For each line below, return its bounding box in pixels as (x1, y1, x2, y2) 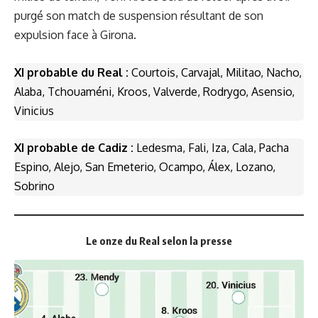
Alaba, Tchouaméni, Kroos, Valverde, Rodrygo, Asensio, (14, 84, 295, 99)
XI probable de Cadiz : (14, 141, 133, 155)
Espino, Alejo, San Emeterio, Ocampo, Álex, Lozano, (14, 160, 275, 175)
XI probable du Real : (14, 65, 128, 79)
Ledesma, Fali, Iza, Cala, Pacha (133, 141, 289, 155)
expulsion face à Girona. (14, 28, 136, 43)
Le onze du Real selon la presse (86, 234, 232, 248)
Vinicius (14, 103, 54, 118)
